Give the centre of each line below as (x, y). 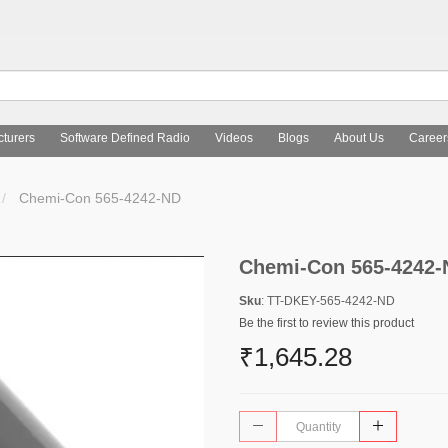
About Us (358, 138)
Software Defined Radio (124, 138)
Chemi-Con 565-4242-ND (98, 198)
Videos (233, 138)
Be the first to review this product (326, 323)
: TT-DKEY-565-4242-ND (328, 301)
